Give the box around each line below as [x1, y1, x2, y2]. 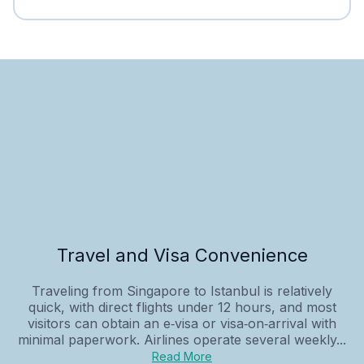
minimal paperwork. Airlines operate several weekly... [18, 331, 346, 348]
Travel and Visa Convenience [56, 244, 308, 266]
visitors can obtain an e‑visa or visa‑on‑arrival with [28, 314, 336, 331]
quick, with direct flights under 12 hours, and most [28, 298, 336, 315]
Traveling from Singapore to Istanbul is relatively [32, 282, 332, 299]
